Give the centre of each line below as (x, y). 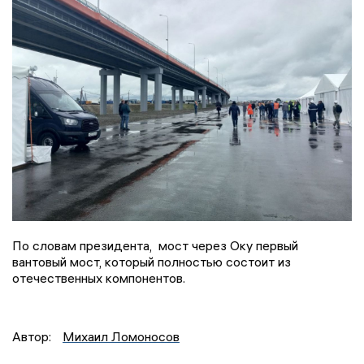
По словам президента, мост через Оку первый (155, 246)
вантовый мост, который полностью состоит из (152, 262)
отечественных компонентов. (99, 278)
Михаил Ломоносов (121, 337)
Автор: (33, 337)
